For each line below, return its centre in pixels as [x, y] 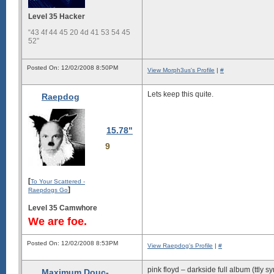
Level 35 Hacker [57, 17]
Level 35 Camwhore [63, 208]
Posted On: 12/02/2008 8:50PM [72, 68]
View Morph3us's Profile [181, 70]
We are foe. [57, 221]
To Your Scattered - [58, 181]
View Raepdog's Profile [180, 246]
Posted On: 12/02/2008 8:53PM [72, 243]
